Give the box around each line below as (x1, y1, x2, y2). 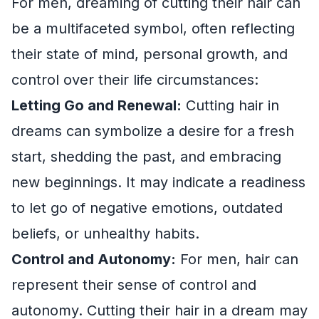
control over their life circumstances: (11, 70, 258, 88)
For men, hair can (176, 250, 298, 268)
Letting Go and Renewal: (11, 96, 182, 114)
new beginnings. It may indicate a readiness (11, 173, 305, 191)
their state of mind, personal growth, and (11, 45, 288, 63)
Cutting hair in (182, 96, 279, 114)
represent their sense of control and (11, 276, 256, 293)
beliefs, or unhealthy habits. (11, 224, 199, 242)
